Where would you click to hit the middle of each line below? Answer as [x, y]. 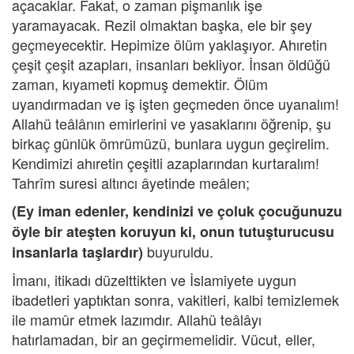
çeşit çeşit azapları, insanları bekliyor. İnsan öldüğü [171, 64]
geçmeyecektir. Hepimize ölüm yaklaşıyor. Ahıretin [169, 44]
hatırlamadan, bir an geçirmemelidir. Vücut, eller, [164, 339]
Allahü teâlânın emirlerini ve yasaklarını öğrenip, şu [171, 123]
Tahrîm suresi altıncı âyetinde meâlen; [131, 183]
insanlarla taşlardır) [77, 252]
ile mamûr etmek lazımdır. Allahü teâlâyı [137, 319]
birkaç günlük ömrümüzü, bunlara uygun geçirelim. [171, 143]
